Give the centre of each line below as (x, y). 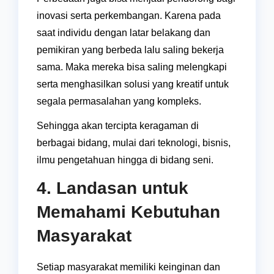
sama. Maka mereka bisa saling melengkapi (132, 67)
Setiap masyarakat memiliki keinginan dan (128, 267)
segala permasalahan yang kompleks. (119, 102)
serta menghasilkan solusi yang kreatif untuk (133, 84)
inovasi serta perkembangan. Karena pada (129, 16)
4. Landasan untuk (113, 188)
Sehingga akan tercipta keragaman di (118, 126)
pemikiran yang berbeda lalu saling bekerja (130, 50)
